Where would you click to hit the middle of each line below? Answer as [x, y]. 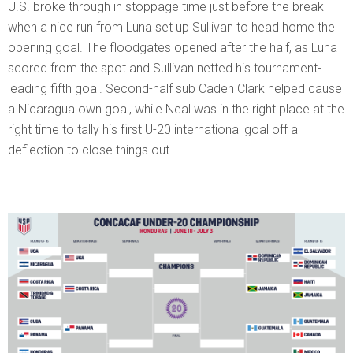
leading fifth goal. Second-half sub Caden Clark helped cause [175, 88]
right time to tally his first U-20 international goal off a [153, 129]
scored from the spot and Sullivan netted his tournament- [165, 68]
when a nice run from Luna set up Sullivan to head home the [171, 27]
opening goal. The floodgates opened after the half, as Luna [173, 47]
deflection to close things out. [90, 150]
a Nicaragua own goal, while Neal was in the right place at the [176, 109]
